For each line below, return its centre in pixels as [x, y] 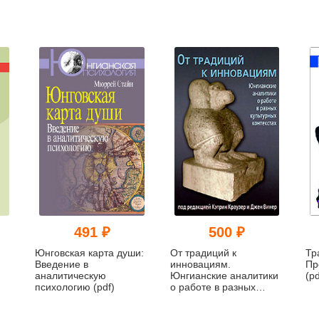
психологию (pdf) [75, 287]
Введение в [62, 264]
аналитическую [71, 275]
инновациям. [200, 264]
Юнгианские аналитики [224, 275]
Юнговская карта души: [90, 252]
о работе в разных [213, 287]
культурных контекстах [222, 298]
